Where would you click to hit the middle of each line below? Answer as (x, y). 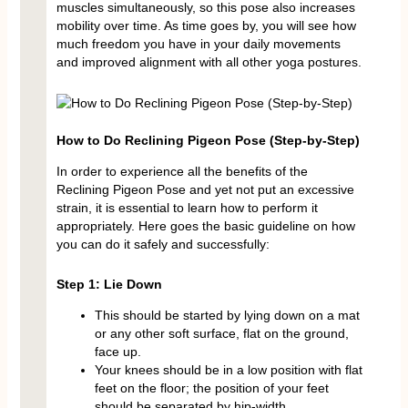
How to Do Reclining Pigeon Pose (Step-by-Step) (208, 140)
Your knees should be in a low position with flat (228, 370)
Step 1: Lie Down (109, 285)
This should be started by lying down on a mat (227, 316)
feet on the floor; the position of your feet (211, 388)
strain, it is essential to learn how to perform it (187, 207)
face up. (117, 352)
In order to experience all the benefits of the (182, 171)
